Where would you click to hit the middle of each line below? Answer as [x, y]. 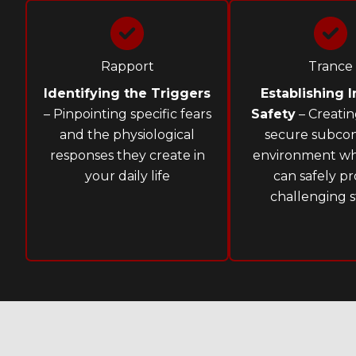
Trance [331, 67]
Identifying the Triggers [127, 94]
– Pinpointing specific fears [127, 114]
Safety [273, 114]
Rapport [127, 67]
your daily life [127, 176]
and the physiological [127, 135]
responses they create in [127, 156]
